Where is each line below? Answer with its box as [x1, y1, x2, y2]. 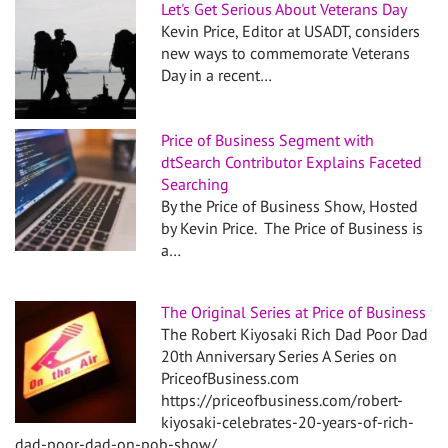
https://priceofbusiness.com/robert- [161, 390, 404, 411]
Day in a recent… [161, 65, 273, 86]
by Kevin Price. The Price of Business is [161, 218, 424, 239]
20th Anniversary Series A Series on [161, 346, 398, 367]
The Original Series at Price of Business [161, 302, 427, 323]
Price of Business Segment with [161, 130, 375, 151]
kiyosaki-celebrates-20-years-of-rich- [161, 412, 415, 433]
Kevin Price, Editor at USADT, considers [161, 21, 421, 42]
